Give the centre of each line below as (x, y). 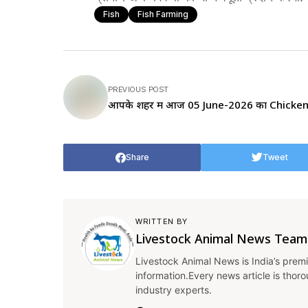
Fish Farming (163, 14)
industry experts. (174, 290)
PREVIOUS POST (139, 89)
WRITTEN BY (162, 221)
